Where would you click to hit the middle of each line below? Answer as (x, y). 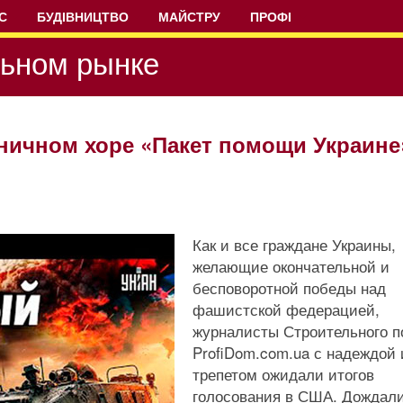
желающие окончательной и (291, 266)
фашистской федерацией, (286, 309)
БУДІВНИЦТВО (83, 16)
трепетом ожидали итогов (283, 374)
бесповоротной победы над (289, 287)
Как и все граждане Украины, (294, 244)
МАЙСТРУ (189, 16)
